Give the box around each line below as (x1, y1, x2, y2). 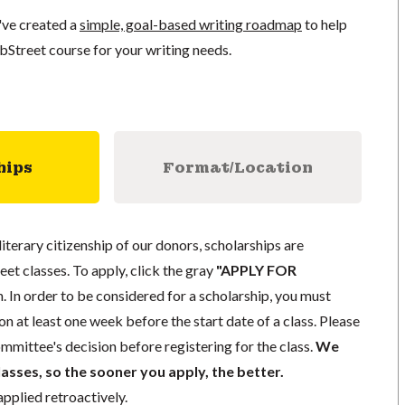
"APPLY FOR (215, 261, 297, 278)
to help (301, 15, 347, 33)
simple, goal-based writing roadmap (79, 15, 302, 33)
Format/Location (162, 157, 313, 177)
